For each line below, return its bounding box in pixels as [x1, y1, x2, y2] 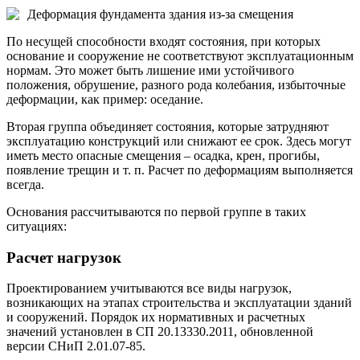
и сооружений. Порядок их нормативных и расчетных [6, 310, 305, 325]
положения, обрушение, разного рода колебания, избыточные [6, 77, 346, 92]
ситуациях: [6, 219, 67, 233]
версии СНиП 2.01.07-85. [6, 339, 145, 354]
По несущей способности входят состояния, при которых [6, 34, 321, 48]
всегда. [6, 177, 44, 191]
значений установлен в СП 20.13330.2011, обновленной [6, 325, 313, 339]
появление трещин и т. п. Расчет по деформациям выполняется [6, 162, 353, 177]
